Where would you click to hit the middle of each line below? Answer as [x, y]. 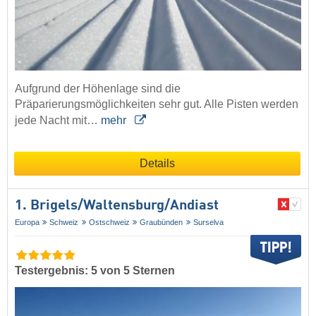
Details [157, 163]
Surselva [208, 222]
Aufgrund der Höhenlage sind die [98, 88]
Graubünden [162, 222]
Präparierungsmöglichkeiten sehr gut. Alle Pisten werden [157, 104]
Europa [27, 222]
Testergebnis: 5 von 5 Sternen [95, 271]
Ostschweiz [109, 222]
